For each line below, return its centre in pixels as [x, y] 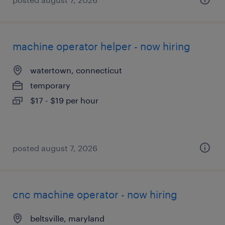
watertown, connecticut [76, 70]
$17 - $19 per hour [64, 100]
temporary [50, 85]
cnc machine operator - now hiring [95, 194]
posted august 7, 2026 [55, 148]
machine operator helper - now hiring [101, 46]
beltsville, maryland [67, 218]
